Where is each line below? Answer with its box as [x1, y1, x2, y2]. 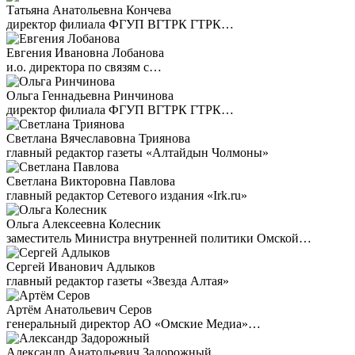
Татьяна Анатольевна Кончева [6, 3, 171, 17]
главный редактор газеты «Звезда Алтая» [6, 274, 229, 288]
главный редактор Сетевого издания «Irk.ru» [6, 189, 247, 202]
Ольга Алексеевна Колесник [6, 217, 161, 231]
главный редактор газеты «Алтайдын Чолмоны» [6, 146, 269, 159]
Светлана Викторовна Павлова [6, 174, 175, 188]
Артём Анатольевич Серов [6, 303, 152, 316]
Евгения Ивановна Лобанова [6, 46, 164, 59]
